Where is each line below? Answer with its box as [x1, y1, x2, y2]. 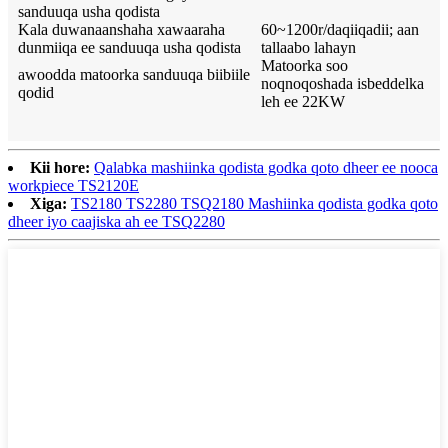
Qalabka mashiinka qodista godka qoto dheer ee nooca [94, 159, 438, 177]
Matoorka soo [261, 57, 348, 75]
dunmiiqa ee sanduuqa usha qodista [18, 39, 241, 57]
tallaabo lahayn [261, 39, 356, 57]
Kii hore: [30, 159, 90, 177]
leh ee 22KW [261, 93, 345, 111]
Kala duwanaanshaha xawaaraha [18, 21, 225, 39]
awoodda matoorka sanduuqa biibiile [18, 66, 250, 84]
